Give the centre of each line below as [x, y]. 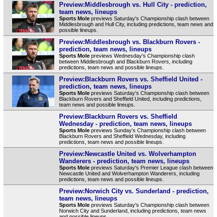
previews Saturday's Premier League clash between [151, 167]
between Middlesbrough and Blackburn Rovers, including [125, 61]
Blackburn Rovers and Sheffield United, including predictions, [130, 99]
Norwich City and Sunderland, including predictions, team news [132, 210]
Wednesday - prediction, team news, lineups [125, 124]
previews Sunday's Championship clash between [147, 130]
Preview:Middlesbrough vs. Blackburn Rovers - [129, 42]
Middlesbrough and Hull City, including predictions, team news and [136, 24]
